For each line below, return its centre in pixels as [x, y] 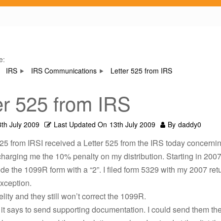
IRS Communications [64, 71]
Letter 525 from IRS [141, 71]
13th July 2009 [132, 124]
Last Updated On [80, 124]
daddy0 [190, 124]
